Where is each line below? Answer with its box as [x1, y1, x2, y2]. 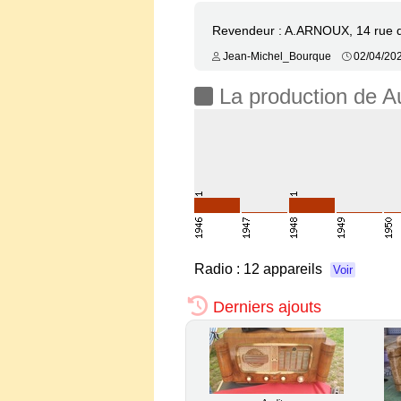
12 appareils [243, 260, 326, 277]
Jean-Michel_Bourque [220, 50, 342, 62]
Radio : [194, 260, 243, 277]
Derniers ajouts [209, 297, 321, 316]
